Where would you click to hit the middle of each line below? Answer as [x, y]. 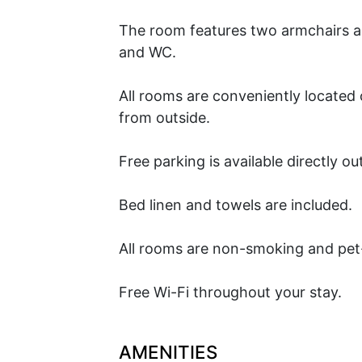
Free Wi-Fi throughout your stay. [230, 292]
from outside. [164, 118]
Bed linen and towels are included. [236, 205]
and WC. [147, 52]
